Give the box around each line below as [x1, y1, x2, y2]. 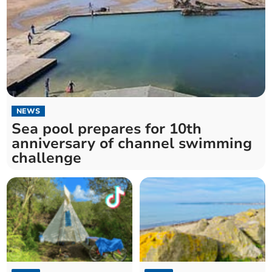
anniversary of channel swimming [12, 134, 253, 154]
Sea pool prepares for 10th [12, 119, 202, 139]
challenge [12, 148, 82, 168]
